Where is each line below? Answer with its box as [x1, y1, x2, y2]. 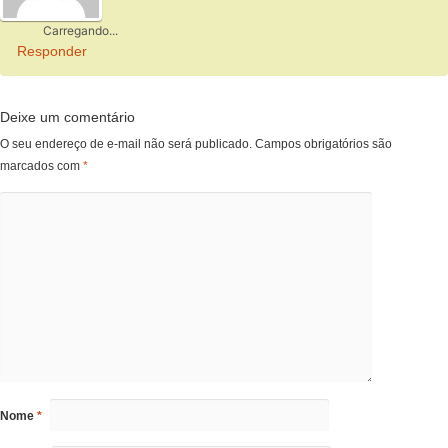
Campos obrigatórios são [255, 136, 392, 151]
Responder [16, 42, 87, 59]
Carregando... [42, 22, 118, 38]
